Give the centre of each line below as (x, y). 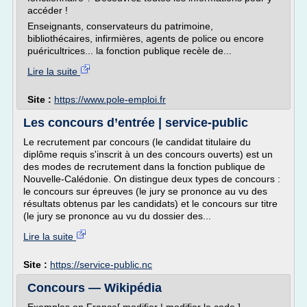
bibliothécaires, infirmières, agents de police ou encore (146, 38)
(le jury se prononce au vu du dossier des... (117, 216)
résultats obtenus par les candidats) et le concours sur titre (150, 204)
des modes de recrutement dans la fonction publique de (144, 167)
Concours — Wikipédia (95, 288)
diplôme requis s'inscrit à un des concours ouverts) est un (148, 154)
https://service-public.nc (101, 265)
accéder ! (48, 10)
